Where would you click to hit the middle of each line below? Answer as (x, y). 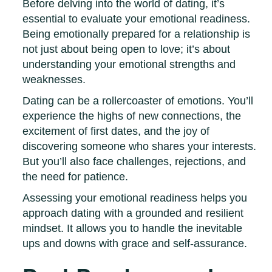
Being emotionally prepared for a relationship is (137, 34)
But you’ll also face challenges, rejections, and (134, 162)
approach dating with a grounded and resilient (133, 213)
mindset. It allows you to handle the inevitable (133, 229)
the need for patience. (76, 177)
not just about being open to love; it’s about (127, 49)
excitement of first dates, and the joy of (116, 131)
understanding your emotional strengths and (129, 65)
